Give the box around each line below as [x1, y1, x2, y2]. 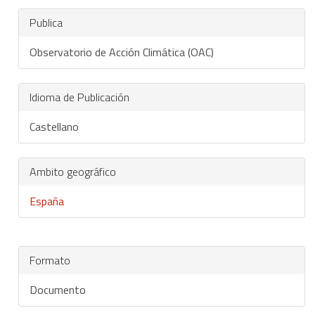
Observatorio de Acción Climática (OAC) [30, 44, 214, 60]
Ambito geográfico [30, 163, 116, 180]
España [30, 193, 64, 210]
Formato [30, 252, 70, 269]
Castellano [30, 118, 79, 135]
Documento [30, 281, 86, 298]
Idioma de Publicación [30, 89, 129, 105]
